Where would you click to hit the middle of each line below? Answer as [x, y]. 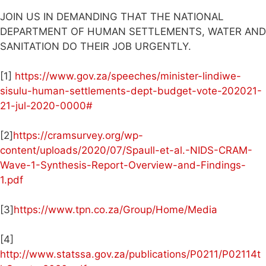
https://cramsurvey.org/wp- [78, 135]
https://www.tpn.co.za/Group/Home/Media [115, 209]
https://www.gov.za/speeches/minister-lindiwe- [128, 76]
